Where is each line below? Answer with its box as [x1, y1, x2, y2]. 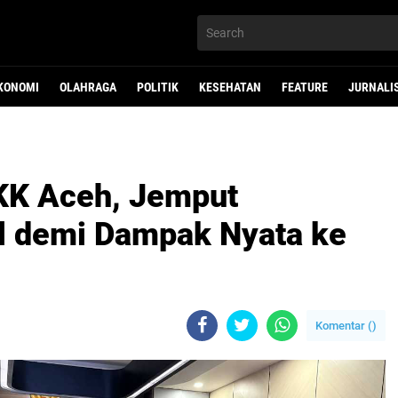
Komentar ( [315, 319, 372, 332]
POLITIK [137, 80, 179, 94]
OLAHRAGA [60, 80, 116, 94]
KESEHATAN [199, 80, 261, 94]
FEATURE [282, 80, 328, 94]
